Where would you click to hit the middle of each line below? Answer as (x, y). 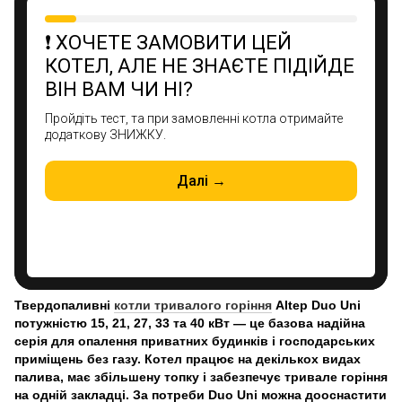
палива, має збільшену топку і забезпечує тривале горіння (201, 376)
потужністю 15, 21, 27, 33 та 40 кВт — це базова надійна (190, 323)
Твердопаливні (64, 305)
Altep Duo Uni (316, 305)
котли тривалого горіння (193, 305)
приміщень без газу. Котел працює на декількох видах (188, 358)
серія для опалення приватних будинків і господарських (195, 341)
